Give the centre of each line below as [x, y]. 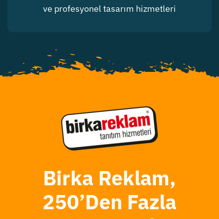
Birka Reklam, [109, 178]
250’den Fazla [109, 202]
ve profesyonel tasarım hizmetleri [109, 9]
